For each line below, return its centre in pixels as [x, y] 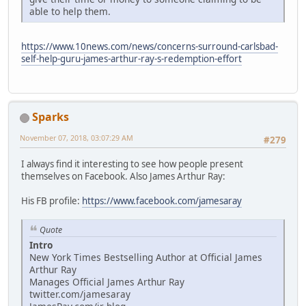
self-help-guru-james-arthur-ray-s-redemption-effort [131, 58]
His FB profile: [52, 200]
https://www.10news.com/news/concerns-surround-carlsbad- [150, 46]
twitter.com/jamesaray [80, 294]
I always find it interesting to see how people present [132, 164]
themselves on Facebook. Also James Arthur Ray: [123, 176]
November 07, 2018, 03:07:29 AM [76, 138]
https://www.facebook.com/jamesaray [162, 200]
